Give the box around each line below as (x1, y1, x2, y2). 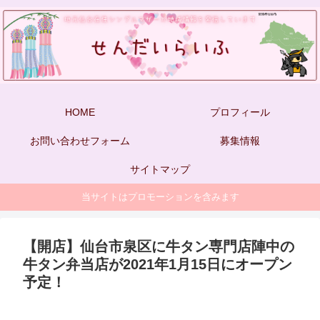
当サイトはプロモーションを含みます (81, 191, 239, 203)
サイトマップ (130, 163, 190, 175)
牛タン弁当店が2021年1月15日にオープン (23, 256, 292, 272)
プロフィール (210, 106, 270, 118)
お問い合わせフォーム (30, 134, 130, 146)
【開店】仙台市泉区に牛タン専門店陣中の (23, 239, 294, 254)
